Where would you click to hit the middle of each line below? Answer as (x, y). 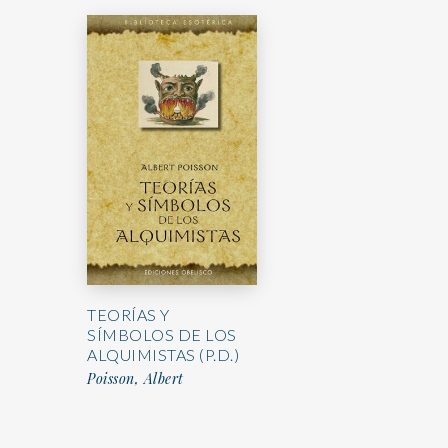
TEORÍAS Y (128, 314)
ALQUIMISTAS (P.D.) (163, 354)
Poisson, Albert (135, 378)
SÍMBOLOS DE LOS (162, 334)
